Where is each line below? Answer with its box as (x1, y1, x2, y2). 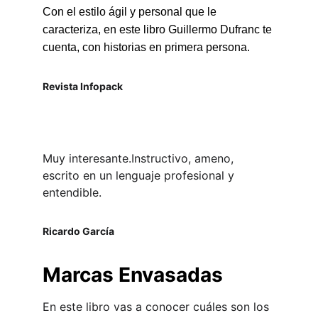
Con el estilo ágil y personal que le (43, 6, 219, 18)
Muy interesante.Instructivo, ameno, (43, 151, 237, 165)
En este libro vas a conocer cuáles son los (43, 300, 273, 314)
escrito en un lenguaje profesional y (43, 168, 238, 182)
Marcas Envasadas (43, 263, 223, 287)
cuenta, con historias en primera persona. (43, 41, 250, 53)
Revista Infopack (43, 80, 123, 92)
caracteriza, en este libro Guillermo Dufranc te (43, 23, 275, 35)
